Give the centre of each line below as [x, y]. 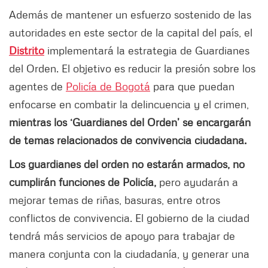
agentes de [37, 86]
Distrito [27, 51]
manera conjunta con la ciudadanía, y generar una [129, 254]
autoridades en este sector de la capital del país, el [131, 33]
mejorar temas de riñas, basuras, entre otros [115, 200]
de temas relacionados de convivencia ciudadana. [128, 140]
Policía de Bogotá [108, 86]
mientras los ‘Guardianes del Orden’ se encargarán [130, 122]
